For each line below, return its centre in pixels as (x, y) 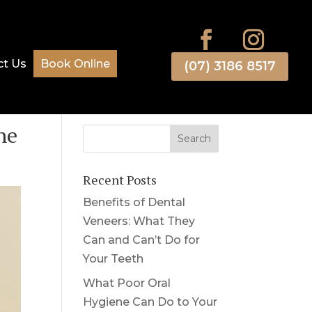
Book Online (75, 63)
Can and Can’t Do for (142, 240)
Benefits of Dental (134, 202)
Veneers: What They (139, 221)
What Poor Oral (127, 283)
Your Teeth (114, 258)
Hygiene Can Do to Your (150, 302)
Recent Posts (120, 179)
